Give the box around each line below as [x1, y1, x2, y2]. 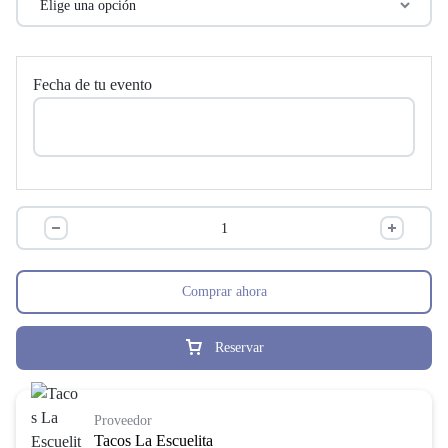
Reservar [215, 340, 264, 355]
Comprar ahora [181, 284, 267, 299]
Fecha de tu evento [33, 76, 152, 93]
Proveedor [94, 412, 152, 428]
